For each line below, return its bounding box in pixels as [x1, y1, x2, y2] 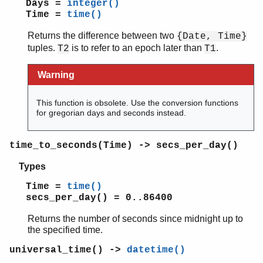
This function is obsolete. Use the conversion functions [36, 97, 239, 107]
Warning [38, 70, 75, 80]
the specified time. [28, 225, 103, 235]
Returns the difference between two [28, 31, 177, 41]
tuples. [28, 43, 58, 53]
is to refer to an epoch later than [69, 43, 204, 53]
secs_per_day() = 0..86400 [26, 193, 173, 204]
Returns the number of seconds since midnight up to [28, 214, 243, 224]
